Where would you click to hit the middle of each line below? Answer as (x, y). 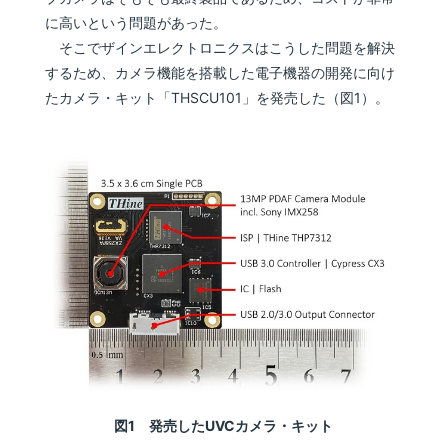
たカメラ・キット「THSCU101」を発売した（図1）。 (217, 97)
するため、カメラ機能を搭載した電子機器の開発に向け (220, 72)
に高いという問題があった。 (136, 22)
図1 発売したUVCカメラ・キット (224, 425)
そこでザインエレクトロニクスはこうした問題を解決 (220, 47)
